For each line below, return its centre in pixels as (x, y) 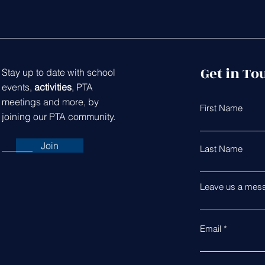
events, (18, 87)
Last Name (221, 149)
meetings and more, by (50, 102)
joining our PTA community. (58, 117)
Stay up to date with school (58, 72)
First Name (221, 108)
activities (53, 87)
